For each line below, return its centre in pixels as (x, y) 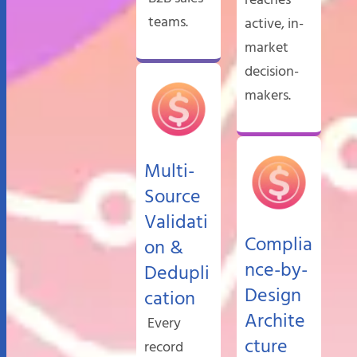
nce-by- (276, 263)
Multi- (169, 164)
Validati (176, 215)
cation (170, 291)
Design (273, 288)
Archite (275, 314)
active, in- (274, 16)
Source (173, 189)
